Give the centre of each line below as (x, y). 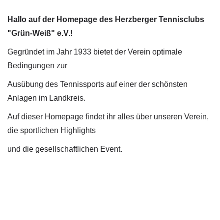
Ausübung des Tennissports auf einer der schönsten (97, 84)
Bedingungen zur (37, 65)
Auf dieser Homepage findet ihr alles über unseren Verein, (108, 116)
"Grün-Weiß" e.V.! (40, 33)
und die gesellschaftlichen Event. (65, 149)
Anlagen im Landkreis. (46, 98)
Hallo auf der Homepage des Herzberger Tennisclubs (106, 19)
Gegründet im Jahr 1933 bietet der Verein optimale (95, 52)
